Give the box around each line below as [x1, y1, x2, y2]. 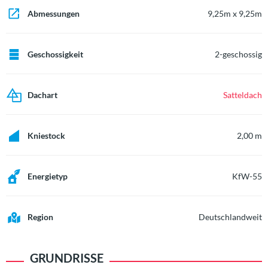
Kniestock [28, 130, 65, 141]
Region [28, 212, 53, 222]
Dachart [28, 90, 57, 100]
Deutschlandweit [199, 212, 262, 222]
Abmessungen [28, 8, 80, 19]
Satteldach [223, 90, 262, 100]
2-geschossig [215, 49, 262, 59]
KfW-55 [232, 171, 262, 181]
